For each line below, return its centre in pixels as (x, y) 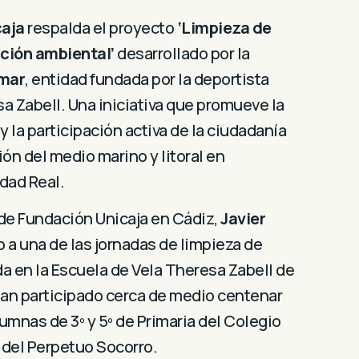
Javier (243, 219)
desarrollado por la (182, 53)
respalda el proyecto (99, 28)
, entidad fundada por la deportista (147, 79)
